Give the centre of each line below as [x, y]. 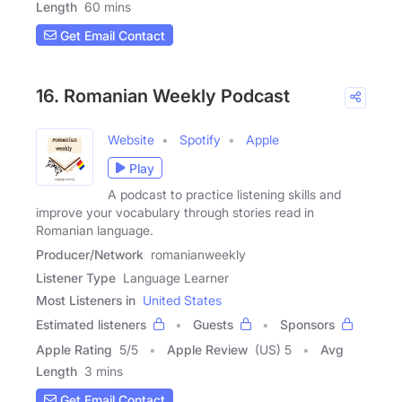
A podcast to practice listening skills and [224, 195]
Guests [213, 325]
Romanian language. [95, 231]
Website [131, 140]
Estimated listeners [91, 325]
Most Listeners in [86, 301]
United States [182, 301]
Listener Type [76, 278]
